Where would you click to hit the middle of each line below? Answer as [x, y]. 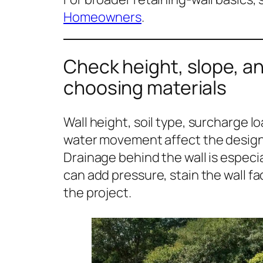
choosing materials [145, 87]
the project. [97, 193]
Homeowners [102, 17]
